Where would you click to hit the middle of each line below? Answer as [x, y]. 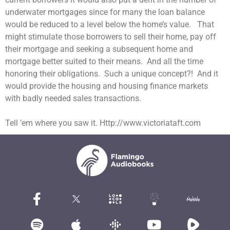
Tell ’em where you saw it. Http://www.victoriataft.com [103, 123]
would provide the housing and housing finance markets [107, 86]
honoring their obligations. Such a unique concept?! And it [112, 73]
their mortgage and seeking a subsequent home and [99, 49]
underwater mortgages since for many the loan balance [105, 12]
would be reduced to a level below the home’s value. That [110, 24]
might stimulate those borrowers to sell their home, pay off [111, 36]
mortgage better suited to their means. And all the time [104, 61]
